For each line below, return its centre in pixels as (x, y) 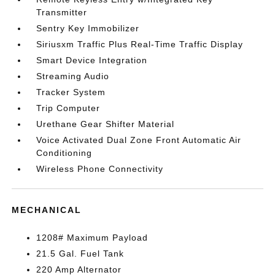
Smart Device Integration (92, 60)
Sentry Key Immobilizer (88, 28)
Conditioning (64, 153)
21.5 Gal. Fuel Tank (80, 253)
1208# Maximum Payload (92, 237)
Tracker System (71, 92)
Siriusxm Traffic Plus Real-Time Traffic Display (140, 44)
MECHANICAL (47, 210)
